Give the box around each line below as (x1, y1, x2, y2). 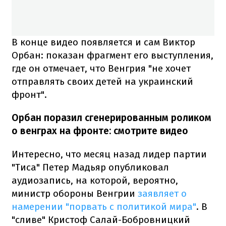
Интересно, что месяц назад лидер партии (12, 148, 207, 160)
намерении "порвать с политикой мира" (12, 200, 196, 212)
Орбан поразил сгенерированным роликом (12, 111, 211, 124)
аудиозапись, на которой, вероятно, (12, 174, 178, 186)
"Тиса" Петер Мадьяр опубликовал (12, 161, 169, 173)
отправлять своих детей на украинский (12, 75, 193, 87)
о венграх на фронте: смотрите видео (12, 125, 188, 137)
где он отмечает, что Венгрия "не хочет (12, 62, 191, 74)
